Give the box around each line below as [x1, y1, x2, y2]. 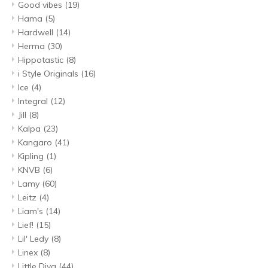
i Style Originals [18, 68, 81, 80]
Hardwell [18, 27, 56, 38]
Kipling [18, 151, 46, 162]
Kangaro [18, 137, 54, 148]
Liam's [18, 206, 45, 217]
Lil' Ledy [18, 233, 51, 245]
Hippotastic [18, 54, 66, 66]
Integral [18, 96, 50, 107]
